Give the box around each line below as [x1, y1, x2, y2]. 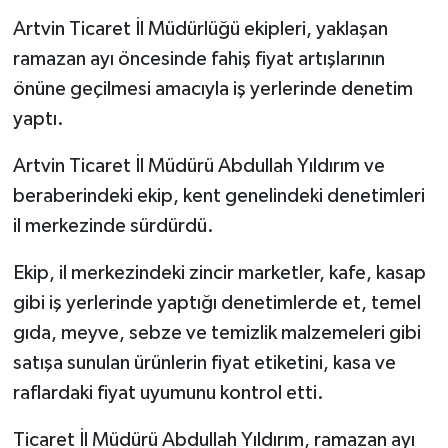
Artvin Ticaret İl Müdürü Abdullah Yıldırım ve [12, 156, 385, 177]
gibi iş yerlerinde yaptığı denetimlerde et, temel [12, 293, 421, 314]
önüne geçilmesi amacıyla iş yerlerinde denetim [12, 79, 413, 100]
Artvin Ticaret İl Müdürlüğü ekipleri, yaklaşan [12, 19, 388, 40]
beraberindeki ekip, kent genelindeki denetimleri [12, 186, 425, 207]
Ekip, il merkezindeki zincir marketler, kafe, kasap [12, 263, 426, 284]
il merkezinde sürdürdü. [12, 216, 214, 237]
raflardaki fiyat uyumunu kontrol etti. [12, 383, 324, 404]
